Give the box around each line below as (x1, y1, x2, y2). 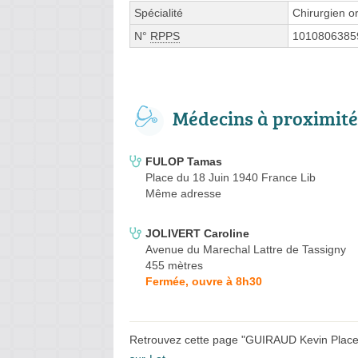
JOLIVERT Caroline (145, 227, 249, 241)
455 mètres (145, 259, 203, 272)
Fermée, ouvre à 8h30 (145, 275, 262, 288)
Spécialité (134, 6, 183, 20)
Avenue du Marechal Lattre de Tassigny (145, 243, 346, 257)
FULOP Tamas (145, 155, 222, 169)
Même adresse (145, 187, 221, 201)
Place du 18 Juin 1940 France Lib (145, 171, 316, 185)
